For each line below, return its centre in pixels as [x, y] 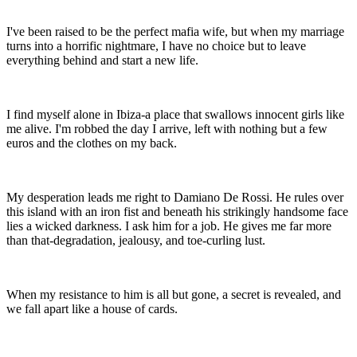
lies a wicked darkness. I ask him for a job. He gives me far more [169, 226]
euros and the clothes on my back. [92, 143]
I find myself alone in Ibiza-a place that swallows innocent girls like [175, 114]
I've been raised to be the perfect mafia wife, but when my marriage [175, 31]
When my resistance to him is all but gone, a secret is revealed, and [174, 294]
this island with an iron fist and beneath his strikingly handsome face [177, 211]
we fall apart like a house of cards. [92, 308]
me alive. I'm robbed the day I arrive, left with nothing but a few [167, 128]
